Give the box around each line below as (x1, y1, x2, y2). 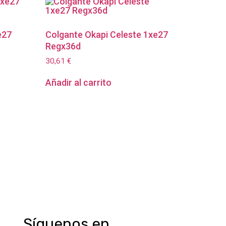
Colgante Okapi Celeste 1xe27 (45, 29, 168, 40)
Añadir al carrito (45, 77, 112, 88)
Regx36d (45, 40, 81, 51)
